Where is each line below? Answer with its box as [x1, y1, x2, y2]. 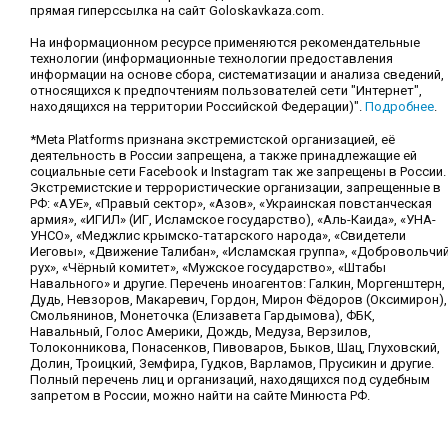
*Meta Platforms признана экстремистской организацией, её [30, 132, 395, 148]
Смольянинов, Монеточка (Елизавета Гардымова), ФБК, [30, 308, 375, 324]
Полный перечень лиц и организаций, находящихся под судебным [30, 372, 430, 388]
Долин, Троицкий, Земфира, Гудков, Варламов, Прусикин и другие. [30, 356, 434, 372]
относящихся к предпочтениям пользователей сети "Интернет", [30, 83, 422, 99]
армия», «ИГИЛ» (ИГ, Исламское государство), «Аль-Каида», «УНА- [30, 212, 436, 228]
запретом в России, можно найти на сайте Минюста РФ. [30, 388, 370, 404]
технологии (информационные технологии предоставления [30, 51, 393, 67]
